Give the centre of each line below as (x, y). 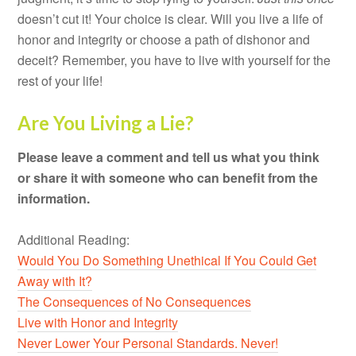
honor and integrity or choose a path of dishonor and (164, 39)
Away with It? (55, 281)
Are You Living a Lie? (106, 122)
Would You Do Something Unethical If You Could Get (167, 260)
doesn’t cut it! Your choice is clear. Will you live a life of (170, 18)
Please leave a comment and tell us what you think (169, 157)
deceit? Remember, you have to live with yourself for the (174, 60)
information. (54, 198)
